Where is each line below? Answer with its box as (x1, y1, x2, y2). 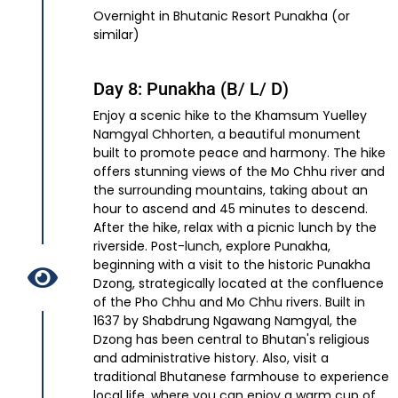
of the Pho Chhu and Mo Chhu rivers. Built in (93, 293, 365, 312)
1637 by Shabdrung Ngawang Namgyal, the (93, 312, 357, 330)
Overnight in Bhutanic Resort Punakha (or (93, 7, 350, 26)
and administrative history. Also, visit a (93, 349, 329, 368)
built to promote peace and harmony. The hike (93, 144, 386, 163)
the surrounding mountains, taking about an (93, 181, 368, 200)
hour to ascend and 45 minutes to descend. (93, 200, 368, 219)
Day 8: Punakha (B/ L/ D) (93, 78, 289, 100)
